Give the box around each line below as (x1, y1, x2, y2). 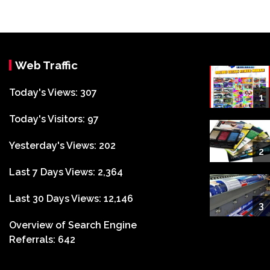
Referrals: (9, 233, 58, 245)
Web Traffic (15, 58, 78, 72)
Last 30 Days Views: (9, 192, 104, 204)
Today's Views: (9, 86, 80, 98)
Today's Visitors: (9, 113, 87, 125)
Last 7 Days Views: (9, 166, 98, 178)
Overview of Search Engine (9, 219, 137, 231)
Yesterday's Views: (9, 139, 99, 151)
